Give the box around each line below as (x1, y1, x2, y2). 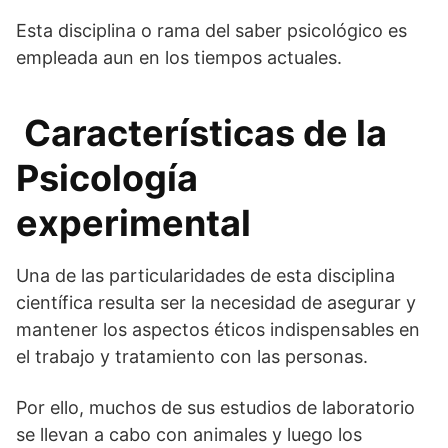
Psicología (16, 155, 198, 200)
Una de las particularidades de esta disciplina (16, 264, 395, 286)
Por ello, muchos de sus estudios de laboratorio (16, 396, 415, 418)
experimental (16, 200, 251, 245)
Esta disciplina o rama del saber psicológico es (16, 19, 407, 41)
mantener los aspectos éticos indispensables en (16, 318, 420, 340)
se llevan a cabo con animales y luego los (16, 423, 362, 445)
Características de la (16, 110, 387, 155)
